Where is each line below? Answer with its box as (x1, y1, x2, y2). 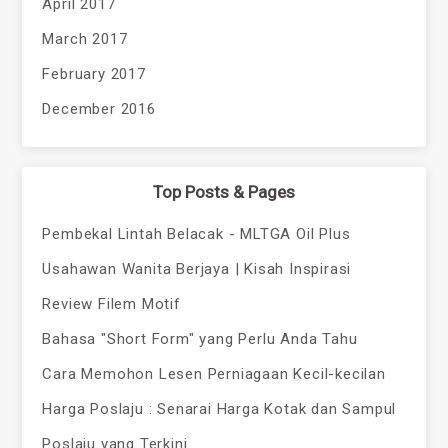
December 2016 (42, 100, 156, 119)
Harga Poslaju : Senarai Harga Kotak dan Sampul (42, 400, 397, 419)
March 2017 (42, 30, 128, 49)
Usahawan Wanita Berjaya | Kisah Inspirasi (42, 260, 352, 279)
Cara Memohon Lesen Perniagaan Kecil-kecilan (42, 365, 386, 384)
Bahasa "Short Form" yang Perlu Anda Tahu (42, 330, 358, 349)
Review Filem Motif (42, 295, 181, 314)
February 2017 (42, 65, 146, 84)
